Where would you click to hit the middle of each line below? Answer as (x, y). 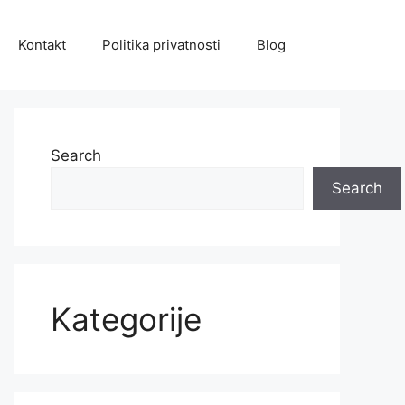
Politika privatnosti (161, 45)
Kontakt (42, 45)
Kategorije (126, 319)
